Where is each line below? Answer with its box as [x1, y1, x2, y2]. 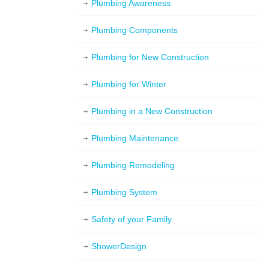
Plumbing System [91, 187, 157, 197]
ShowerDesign [91, 241, 147, 251]
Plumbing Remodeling [91, 160, 175, 170]
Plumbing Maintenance [91, 133, 178, 143]
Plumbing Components [91, 25, 178, 35]
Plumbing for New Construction [91, 52, 209, 62]
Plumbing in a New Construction [91, 106, 213, 116]
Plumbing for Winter [91, 79, 166, 89]
